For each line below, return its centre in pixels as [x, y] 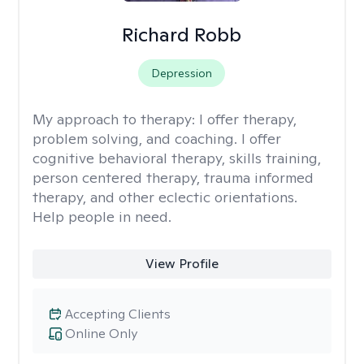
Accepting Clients [118, 314]
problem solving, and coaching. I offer [157, 139]
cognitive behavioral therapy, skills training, [177, 158]
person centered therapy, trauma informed [173, 178]
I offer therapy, [248, 119]
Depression [182, 73]
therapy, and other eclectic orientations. [165, 197]
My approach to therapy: [116, 119]
